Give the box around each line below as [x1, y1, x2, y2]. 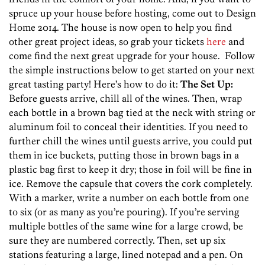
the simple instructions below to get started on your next [9, 64, 255, 76]
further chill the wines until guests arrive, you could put [9, 135, 253, 147]
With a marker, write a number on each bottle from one [9, 192, 249, 204]
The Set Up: [180, 78, 233, 91]
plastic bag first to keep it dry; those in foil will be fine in [9, 163, 252, 176]
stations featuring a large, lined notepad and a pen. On [9, 248, 243, 261]
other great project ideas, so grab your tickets [9, 35, 206, 48]
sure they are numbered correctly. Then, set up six [9, 234, 225, 247]
